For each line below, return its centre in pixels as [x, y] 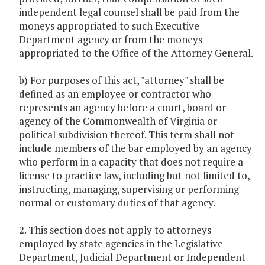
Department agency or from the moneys [111, 40]
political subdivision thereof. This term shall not [127, 135]
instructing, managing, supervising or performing [129, 189]
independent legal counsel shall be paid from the [129, 12]
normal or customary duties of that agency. [117, 203]
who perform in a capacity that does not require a [131, 162]
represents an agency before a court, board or [122, 108]
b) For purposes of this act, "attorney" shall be [122, 80]
